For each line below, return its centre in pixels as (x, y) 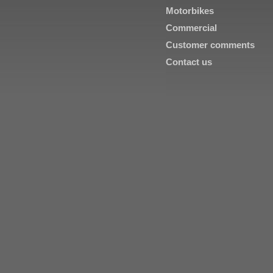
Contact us (189, 62)
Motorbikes (190, 11)
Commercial (191, 28)
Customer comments (210, 45)
